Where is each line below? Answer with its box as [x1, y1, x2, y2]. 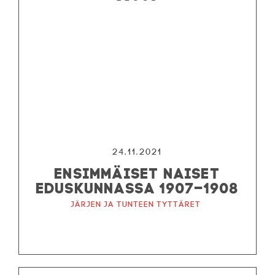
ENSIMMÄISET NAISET [55, 164, 220, 179]
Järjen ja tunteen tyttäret [70, 199, 201, 209]
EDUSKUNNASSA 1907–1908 [36, 179, 239, 194]
